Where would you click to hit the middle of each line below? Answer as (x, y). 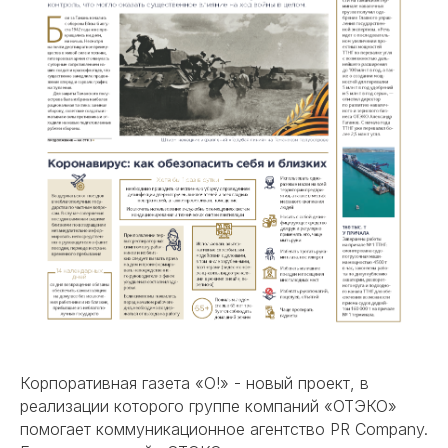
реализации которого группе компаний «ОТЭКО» (208, 406)
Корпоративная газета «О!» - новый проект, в (194, 383)
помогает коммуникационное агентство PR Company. (224, 429)
